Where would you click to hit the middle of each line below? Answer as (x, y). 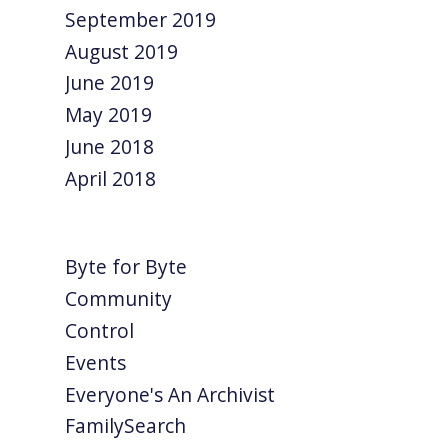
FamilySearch (126, 426)
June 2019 (110, 83)
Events (96, 362)
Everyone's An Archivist (170, 394)
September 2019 (141, 19)
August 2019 (122, 51)
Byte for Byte (126, 267)
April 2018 (111, 178)
